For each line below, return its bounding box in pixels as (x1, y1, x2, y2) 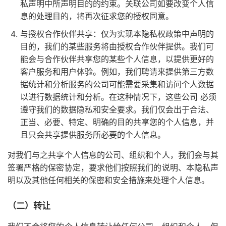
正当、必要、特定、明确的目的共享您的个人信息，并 (20, 117, 214, 127)
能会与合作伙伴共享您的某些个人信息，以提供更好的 (20, 54, 214, 64)
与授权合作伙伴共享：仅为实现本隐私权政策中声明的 (20, 29, 214, 39)
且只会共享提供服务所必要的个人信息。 (20, 130, 165, 140)
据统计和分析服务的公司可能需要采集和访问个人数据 (20, 79, 214, 89)
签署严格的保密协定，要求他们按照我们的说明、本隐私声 (8, 162, 218, 173)
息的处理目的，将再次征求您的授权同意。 (20, 11, 174, 21)
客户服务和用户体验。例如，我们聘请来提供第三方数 (20, 67, 214, 77)
